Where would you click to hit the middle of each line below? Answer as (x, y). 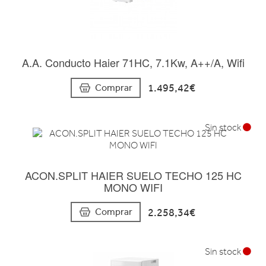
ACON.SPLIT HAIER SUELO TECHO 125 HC (133, 175)
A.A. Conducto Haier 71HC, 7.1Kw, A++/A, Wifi (133, 63)
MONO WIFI (133, 187)
